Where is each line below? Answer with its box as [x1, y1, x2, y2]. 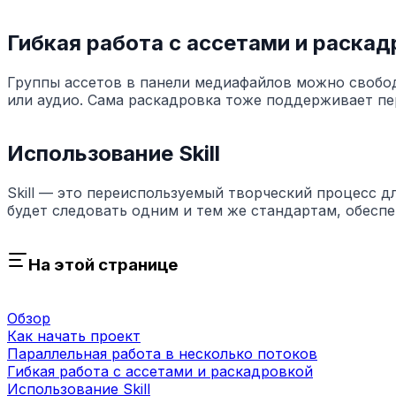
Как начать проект [7, 326, 141, 345]
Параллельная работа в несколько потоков [7, 344, 317, 362]
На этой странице [28, 255, 178, 276]
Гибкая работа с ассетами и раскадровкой [7, 362, 313, 380]
